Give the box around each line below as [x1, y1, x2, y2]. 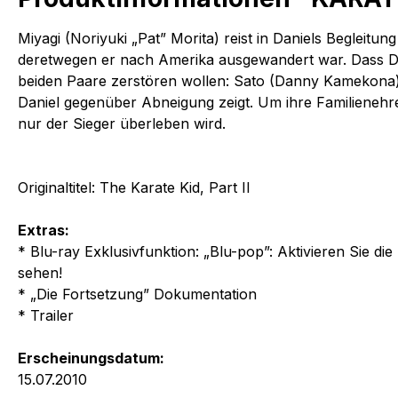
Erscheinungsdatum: [18, 348, 164, 367]
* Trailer [18, 306, 74, 324]
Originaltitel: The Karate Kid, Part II [18, 178, 251, 196]
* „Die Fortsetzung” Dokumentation [18, 284, 257, 303]
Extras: [18, 220, 69, 239]
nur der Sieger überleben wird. [18, 114, 226, 132]
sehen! [18, 263, 62, 282]
